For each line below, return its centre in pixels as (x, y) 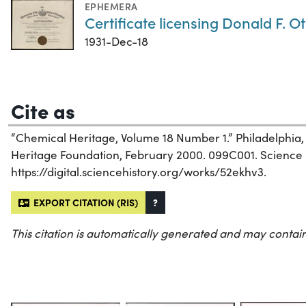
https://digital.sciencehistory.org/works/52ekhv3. (139, 171)
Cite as (43, 110)
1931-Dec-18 (116, 41)
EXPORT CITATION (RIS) (84, 202)
